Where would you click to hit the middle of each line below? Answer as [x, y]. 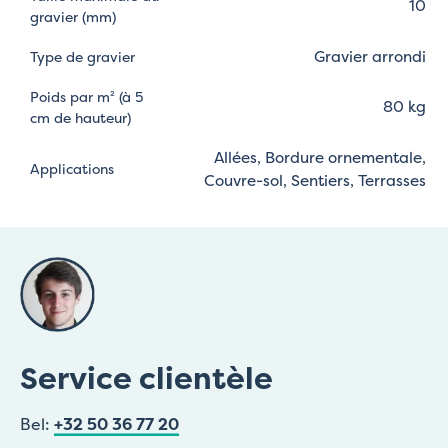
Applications [72, 168]
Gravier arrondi [370, 56]
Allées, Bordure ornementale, [320, 157]
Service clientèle [146, 378]
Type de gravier [82, 56]
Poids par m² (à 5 [86, 96]
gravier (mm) [73, 16]
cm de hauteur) [80, 117]
